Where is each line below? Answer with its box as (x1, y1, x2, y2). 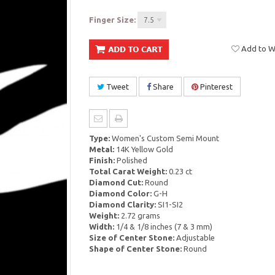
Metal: (88, 145, 114, 153)
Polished (114, 156, 147, 165)
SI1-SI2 (155, 200, 183, 209)
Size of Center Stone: (88, 233, 174, 242)
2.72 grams (118, 211, 160, 220)
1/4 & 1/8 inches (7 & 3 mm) (114, 222, 212, 231)
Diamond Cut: (88, 178, 143, 187)
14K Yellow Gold (114, 145, 173, 153)
